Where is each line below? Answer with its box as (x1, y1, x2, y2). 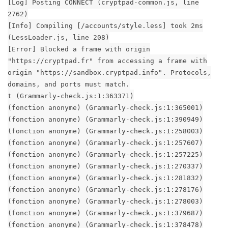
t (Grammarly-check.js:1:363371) (8, 92, 134, 100)
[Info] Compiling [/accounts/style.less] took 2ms (8, 21, 203, 30)
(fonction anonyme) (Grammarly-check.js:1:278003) (8, 197, 203, 205)
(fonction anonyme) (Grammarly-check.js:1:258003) (8, 127, 203, 135)
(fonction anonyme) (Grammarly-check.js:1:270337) (8, 162, 203, 170)
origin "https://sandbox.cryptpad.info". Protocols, (8, 68, 211, 76)
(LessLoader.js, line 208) (8, 33, 109, 41)
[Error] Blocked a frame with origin (8, 45, 150, 53)
